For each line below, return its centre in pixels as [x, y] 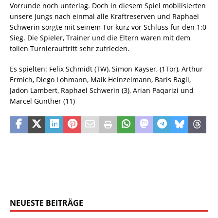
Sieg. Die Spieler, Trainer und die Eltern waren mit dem [100, 37]
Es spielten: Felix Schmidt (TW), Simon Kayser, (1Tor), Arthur [106, 69]
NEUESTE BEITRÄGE [46, 203]
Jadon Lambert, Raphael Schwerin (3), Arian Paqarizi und [102, 90]
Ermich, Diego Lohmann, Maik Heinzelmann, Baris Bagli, [100, 79]
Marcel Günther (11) [42, 101]
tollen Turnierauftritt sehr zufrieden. [70, 48]
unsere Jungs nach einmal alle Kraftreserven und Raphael [104, 16]
